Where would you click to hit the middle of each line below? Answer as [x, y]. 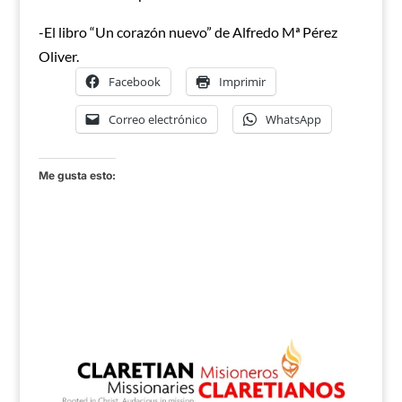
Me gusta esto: [77, 175]
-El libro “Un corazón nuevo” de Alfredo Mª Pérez [188, 32]
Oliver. [58, 56]
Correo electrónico [157, 119]
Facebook [134, 82]
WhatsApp [293, 119]
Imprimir [242, 82]
